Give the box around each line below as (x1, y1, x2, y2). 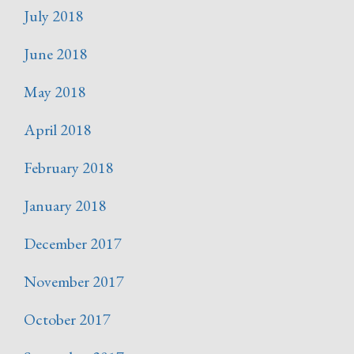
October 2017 (24, 309, 111, 330)
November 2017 (24, 271, 124, 292)
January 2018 (24, 195, 107, 217)
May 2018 (24, 81, 86, 103)
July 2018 (24, 6, 84, 27)
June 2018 (24, 43, 88, 65)
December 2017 (24, 233, 122, 254)
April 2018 (24, 119, 92, 141)
